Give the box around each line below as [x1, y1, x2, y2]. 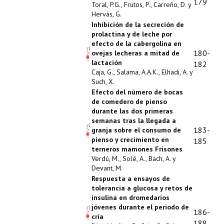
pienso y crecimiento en [91, 135, 169, 144]
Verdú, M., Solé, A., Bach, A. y [91, 154, 175, 163]
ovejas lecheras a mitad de [91, 48, 179, 57]
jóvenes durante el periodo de [91, 202, 189, 211]
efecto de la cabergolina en [91, 39, 181, 48]
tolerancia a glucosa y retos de [91, 183, 192, 192]
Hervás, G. [91, 9, 121, 18]
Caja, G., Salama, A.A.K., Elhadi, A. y [91, 67, 192, 76]
